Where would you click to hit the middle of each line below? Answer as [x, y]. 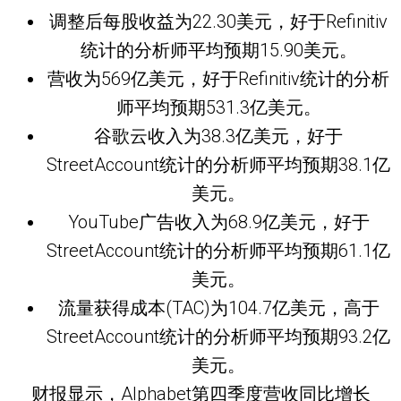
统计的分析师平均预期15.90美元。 [218, 50]
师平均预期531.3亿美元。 [218, 107]
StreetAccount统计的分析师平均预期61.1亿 [218, 250]
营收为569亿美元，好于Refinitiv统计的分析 [218, 78]
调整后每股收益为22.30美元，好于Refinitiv [218, 21]
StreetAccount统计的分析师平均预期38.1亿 [218, 164]
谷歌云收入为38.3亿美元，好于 [218, 136]
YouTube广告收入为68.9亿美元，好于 [218, 222]
